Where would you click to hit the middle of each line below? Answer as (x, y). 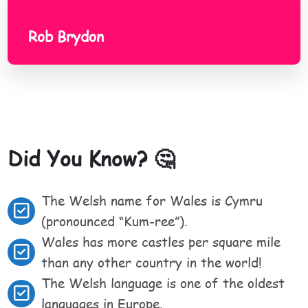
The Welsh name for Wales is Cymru (152, 201)
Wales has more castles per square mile (161, 242)
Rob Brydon (66, 36)
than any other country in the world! (152, 263)
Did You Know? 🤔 (91, 158)
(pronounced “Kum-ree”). (115, 222)
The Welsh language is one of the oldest (163, 284)
